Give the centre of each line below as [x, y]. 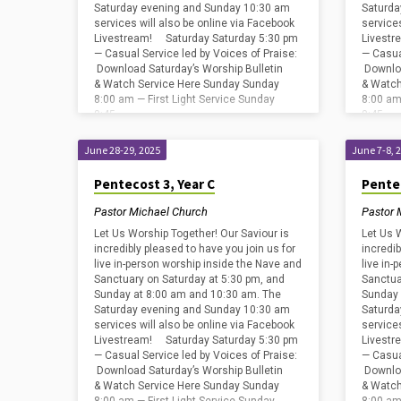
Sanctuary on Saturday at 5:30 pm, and [189, 280]
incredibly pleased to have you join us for [195, 249]
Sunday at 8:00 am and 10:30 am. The [188, 295]
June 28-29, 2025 [122, 150]
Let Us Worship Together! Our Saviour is [192, 234]
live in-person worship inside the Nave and [198, 264]
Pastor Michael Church [151, 211]
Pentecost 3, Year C [154, 184]
